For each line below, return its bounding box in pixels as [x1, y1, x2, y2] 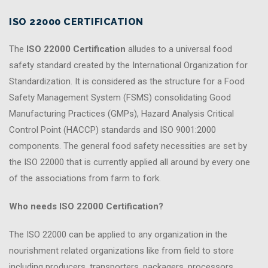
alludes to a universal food [126, 43, 232, 54]
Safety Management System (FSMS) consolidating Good [9, 92, 231, 103]
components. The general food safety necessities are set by [9, 140, 247, 151]
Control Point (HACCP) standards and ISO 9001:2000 [9, 124, 216, 135]
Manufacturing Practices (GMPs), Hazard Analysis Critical [9, 108, 234, 119]
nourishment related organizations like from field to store [9, 245, 234, 256]
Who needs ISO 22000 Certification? [9, 200, 163, 212]
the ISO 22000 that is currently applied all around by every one [9, 156, 250, 167]
